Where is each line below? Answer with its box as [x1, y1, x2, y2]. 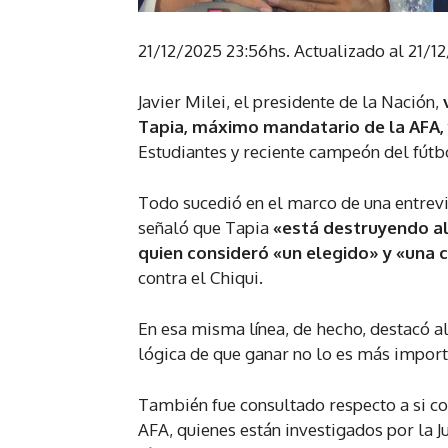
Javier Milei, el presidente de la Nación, [138, 91, 443, 113]
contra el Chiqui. [138, 267, 263, 289]
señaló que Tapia [138, 217, 273, 239]
